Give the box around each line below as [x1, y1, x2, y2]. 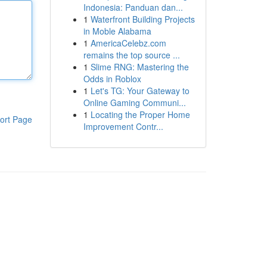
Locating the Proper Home [90, 108, 190, 120]
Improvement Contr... [83, 120, 163, 132]
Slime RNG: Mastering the [90, 61, 189, 73]
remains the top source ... [83, 49, 180, 61]
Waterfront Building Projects [90, 13, 195, 25]
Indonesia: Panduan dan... [83, 1, 183, 13]
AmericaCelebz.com [90, 37, 166, 49]
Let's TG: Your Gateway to [90, 85, 190, 97]
